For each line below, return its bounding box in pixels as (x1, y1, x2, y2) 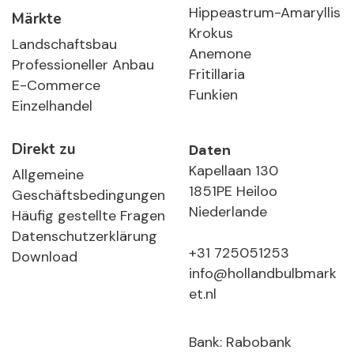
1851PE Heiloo (189, 182, 277, 201)
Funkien (189, 85, 238, 105)
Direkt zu (12, 139, 76, 160)
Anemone (189, 44, 251, 64)
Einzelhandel (12, 96, 92, 116)
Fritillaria (189, 65, 245, 85)
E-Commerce (12, 76, 100, 96)
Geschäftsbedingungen (12, 186, 165, 205)
